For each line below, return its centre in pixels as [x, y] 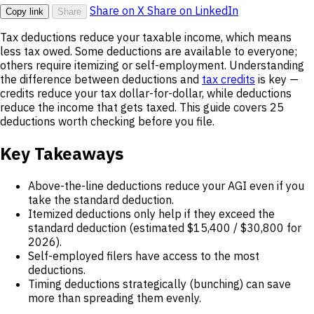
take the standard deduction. [101, 200]
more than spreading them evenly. [115, 298]
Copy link [25, 12]
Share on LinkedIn [193, 11]
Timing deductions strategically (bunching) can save [159, 284]
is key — [277, 80]
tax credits [228, 80]
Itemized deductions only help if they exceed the [151, 214]
